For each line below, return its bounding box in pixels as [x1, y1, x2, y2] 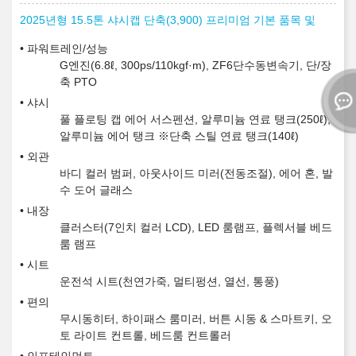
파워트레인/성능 [27, 42, 108, 56]
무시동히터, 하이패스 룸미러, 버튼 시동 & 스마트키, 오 [60, 312, 332, 326]
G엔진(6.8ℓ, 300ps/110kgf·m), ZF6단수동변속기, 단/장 [60, 59, 331, 72]
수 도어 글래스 [60, 184, 133, 197]
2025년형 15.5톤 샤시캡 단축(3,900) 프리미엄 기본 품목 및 [20, 14, 315, 27]
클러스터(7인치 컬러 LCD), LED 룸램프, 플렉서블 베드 [60, 221, 332, 234]
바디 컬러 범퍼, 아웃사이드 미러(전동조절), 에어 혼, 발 [60, 167, 333, 180]
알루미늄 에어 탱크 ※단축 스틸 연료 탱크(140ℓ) [60, 130, 299, 143]
